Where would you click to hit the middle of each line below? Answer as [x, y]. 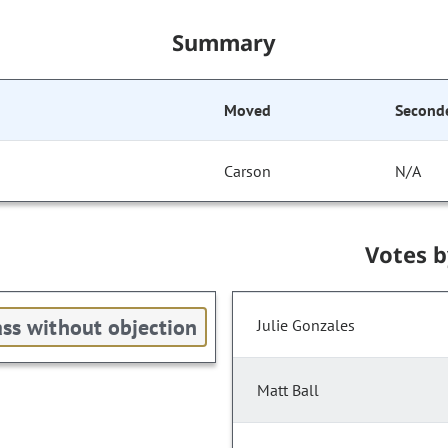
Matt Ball [288, 390]
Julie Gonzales [306, 325]
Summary [224, 42]
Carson [248, 171]
